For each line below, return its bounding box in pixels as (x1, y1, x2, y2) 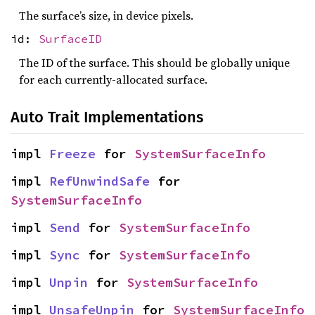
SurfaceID (39, 32, 102, 46)
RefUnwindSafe (49, 172, 150, 189)
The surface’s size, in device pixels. (19, 7, 193, 23)
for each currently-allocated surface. (19, 71, 207, 87)
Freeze (49, 145, 96, 162)
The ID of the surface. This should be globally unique (19, 54, 290, 70)
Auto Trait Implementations (11, 107, 203, 127)
